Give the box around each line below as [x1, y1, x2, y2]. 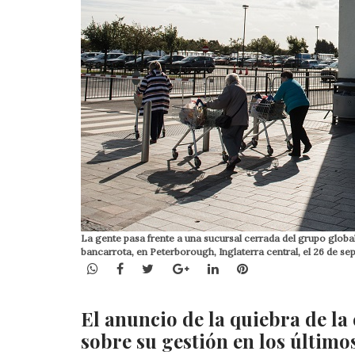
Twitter [153, 259, 200, 276]
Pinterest [246, 259, 304, 276]
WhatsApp [97, 259, 160, 276]
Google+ [188, 259, 239, 276]
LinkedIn [217, 259, 271, 276]
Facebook [123, 259, 181, 276]
